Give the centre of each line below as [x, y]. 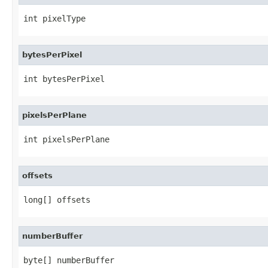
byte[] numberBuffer [69, 260]
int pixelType [54, 18]
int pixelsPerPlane [66, 139]
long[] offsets [57, 200]
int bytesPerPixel [64, 79]
